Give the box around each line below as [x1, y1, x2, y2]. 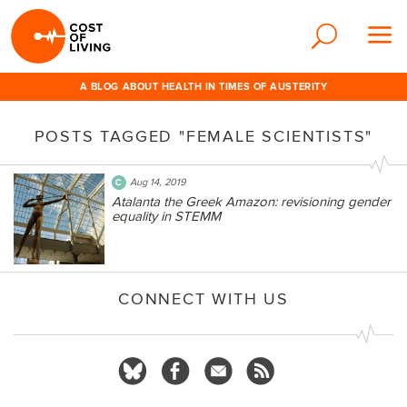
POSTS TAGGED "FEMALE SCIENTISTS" [34, 127, 373, 146]
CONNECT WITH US [118, 290, 289, 309]
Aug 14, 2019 [130, 176, 186, 188]
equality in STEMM [112, 208, 221, 224]
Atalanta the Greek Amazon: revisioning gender [112, 194, 391, 210]
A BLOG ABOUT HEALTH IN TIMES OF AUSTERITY [79, 81, 328, 93]
